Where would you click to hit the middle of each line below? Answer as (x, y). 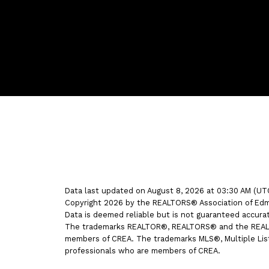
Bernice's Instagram (182, 32)
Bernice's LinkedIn (178, 46)
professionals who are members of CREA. (142, 250)
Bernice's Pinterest (179, 60)
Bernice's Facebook (181, 18)
